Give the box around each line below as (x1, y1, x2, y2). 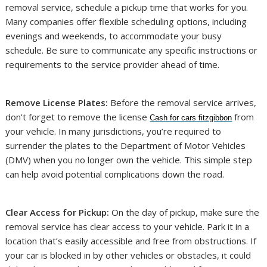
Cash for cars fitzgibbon (150, 113, 232, 123)
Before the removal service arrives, (108, 97, 257, 109)
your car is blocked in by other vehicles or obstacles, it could (5, 249, 252, 262)
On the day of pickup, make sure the (109, 206, 260, 219)
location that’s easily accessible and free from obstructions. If (5, 235, 257, 247)
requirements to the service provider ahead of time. (5, 58, 220, 71)
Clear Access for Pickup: (5, 206, 110, 219)
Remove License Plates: (5, 97, 108, 109)
